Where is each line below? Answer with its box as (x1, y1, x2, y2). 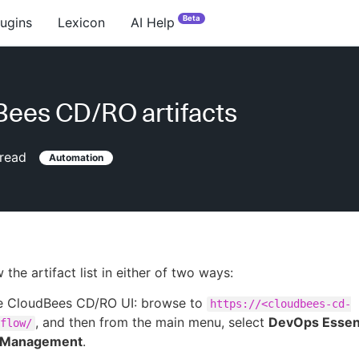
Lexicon (58, 14, 105, 30)
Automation (49, 151, 103, 163)
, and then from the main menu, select (35, 314, 268, 330)
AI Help (131, 14, 175, 30)
